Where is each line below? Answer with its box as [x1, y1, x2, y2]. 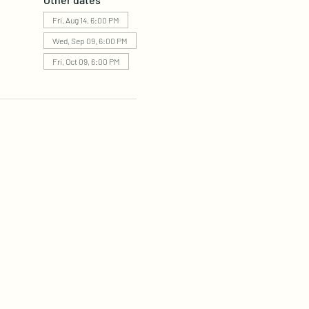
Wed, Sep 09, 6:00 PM [52, 36, 128, 46]
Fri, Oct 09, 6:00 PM [52, 57, 120, 66]
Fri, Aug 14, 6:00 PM [52, 15, 119, 25]
